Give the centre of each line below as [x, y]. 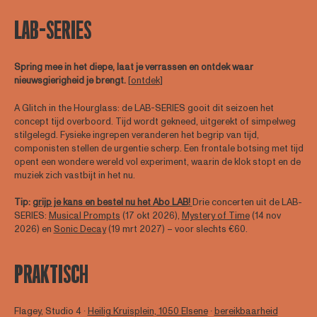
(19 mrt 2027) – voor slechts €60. [177, 230]
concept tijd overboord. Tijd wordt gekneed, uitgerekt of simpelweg [155, 121]
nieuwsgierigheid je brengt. [71, 81]
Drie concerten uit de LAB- [247, 203]
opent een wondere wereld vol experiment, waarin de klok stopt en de [157, 162]
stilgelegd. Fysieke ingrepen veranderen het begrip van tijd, [136, 135]
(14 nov [265, 216]
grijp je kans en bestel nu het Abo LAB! [111, 203]
